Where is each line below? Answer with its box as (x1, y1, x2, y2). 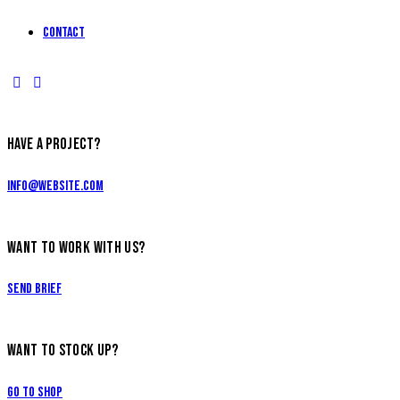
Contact (43, 24, 85, 42)
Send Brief (7, 280, 62, 298)
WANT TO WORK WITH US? (7, 237, 146, 257)
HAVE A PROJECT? (7, 135, 101, 154)
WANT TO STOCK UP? (7, 341, 118, 361)
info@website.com (7, 177, 104, 195)
